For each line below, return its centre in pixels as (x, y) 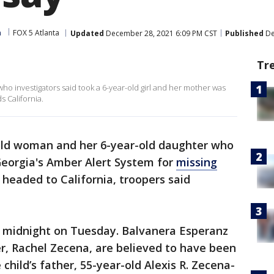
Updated (87, 33)
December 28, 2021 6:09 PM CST (161, 33)
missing (197, 162)
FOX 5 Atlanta (36, 33)
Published (244, 33)
